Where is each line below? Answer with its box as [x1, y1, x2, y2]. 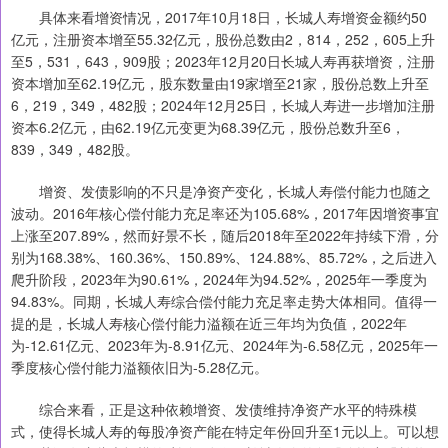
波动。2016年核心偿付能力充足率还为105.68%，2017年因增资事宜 [11, 203, 439, 224]
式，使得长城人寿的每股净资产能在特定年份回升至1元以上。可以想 [11, 421, 439, 442]
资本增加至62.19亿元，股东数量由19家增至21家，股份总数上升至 [11, 73, 429, 94]
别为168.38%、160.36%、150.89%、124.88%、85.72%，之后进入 [11, 247, 437, 268]
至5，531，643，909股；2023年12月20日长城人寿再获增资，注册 [11, 51, 435, 72]
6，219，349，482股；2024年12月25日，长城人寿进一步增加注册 [11, 95, 435, 116]
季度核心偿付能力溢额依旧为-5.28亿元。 [11, 357, 268, 378]
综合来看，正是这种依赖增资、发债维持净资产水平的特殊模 [11, 399, 417, 420]
